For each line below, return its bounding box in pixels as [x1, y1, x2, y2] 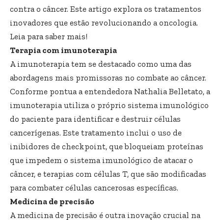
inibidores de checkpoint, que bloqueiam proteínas [10, 141, 203, 151]
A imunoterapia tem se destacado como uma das [10, 58, 192, 69]
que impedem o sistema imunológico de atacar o [10, 155, 193, 165]
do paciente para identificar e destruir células [10, 113, 181, 124]
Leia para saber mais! [10, 31, 87, 41]
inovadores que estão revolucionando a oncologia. [10, 17, 198, 27]
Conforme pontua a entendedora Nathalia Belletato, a [10, 86, 210, 96]
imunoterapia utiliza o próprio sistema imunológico [10, 100, 209, 110]
